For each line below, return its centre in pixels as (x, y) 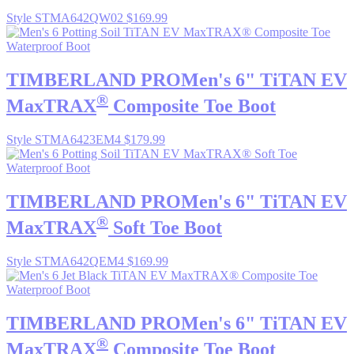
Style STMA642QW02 (66, 18)
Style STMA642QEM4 (67, 261)
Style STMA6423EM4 (65, 139)
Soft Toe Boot (165, 227)
